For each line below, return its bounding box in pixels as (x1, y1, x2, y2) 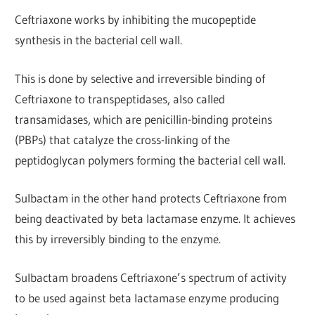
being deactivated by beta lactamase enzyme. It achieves (15, 211, 296, 226)
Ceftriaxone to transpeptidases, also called (15, 91, 226, 106)
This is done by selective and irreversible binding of (15, 70, 266, 86)
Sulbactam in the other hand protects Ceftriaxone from (15, 191, 288, 206)
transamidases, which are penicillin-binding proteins (15, 111, 273, 127)
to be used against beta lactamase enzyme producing (15, 290, 280, 305)
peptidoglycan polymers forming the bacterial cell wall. (15, 152, 286, 167)
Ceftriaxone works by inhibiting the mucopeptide (15, 12, 257, 27)
